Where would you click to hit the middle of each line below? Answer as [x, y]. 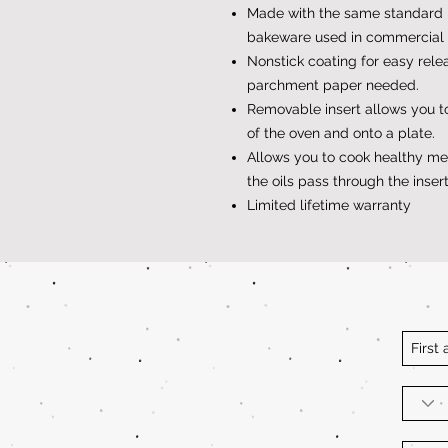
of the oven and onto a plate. [341, 132]
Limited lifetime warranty [329, 204]
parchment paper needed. [333, 84]
